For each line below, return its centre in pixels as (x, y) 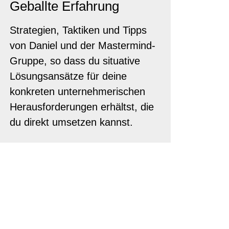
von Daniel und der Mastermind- (83, 45)
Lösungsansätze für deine (68, 76)
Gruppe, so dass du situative (75, 61)
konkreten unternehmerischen (77, 91)
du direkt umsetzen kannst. (71, 122)
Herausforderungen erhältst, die (82, 107)
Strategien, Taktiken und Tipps (78, 30)
